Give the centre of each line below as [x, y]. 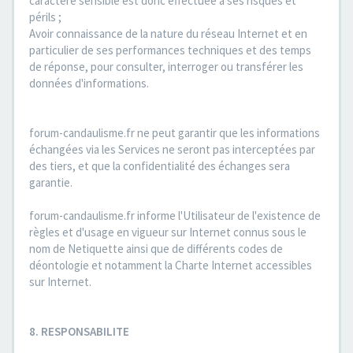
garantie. [51, 182]
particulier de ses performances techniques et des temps [170, 50]
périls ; [45, 17]
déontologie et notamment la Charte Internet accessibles [171, 265]
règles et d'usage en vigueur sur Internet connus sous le [168, 232]
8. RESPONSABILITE [79, 331]
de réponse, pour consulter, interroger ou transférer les [166, 67]
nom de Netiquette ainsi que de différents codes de [156, 249]
